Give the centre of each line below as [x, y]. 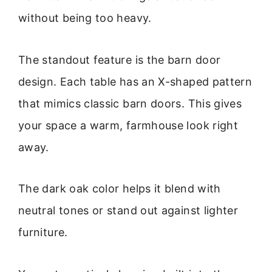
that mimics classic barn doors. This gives [130, 103]
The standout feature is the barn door [120, 59]
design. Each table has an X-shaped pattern [135, 81]
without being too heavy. [85, 18]
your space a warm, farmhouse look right [128, 125]
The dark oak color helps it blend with [120, 189]
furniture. [43, 233]
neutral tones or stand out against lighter [128, 211]
